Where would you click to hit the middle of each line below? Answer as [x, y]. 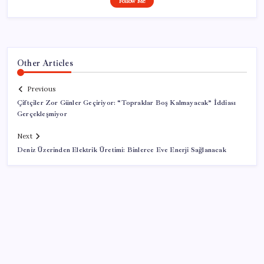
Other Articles [45, 63]
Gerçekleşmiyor [42, 114]
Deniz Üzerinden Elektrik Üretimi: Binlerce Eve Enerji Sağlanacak [122, 150]
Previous [41, 89]
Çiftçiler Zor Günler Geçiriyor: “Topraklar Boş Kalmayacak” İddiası [127, 103]
